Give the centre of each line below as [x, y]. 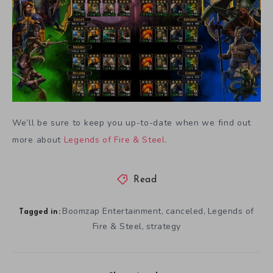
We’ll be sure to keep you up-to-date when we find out [132, 123]
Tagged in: [40, 212]
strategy [163, 226]
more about [38, 140]
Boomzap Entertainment [112, 211]
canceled [184, 211]
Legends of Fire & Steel [114, 140]
